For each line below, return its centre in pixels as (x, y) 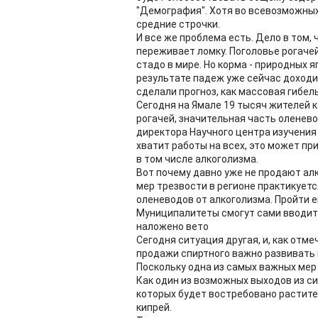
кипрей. (154, 307)
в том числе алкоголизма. (197, 159)
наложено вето (172, 226)
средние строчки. (178, 24)
